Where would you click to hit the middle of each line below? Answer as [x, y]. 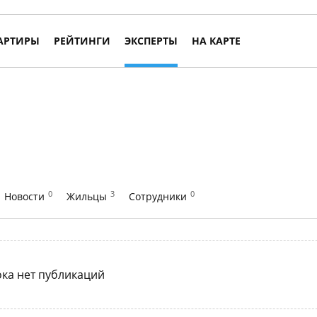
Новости [24, 196]
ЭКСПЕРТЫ [151, 41]
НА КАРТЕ [216, 41]
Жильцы [87, 196]
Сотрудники [158, 196]
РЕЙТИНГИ [82, 41]
